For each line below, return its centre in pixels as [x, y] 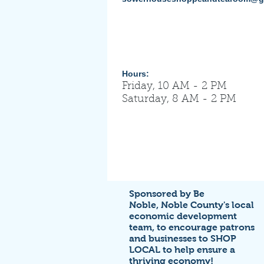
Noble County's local [207, 205]
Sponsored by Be [167, 194]
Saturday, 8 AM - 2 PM [179, 100]
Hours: [136, 74]
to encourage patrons [206, 227]
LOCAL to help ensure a [182, 250]
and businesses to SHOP [183, 238]
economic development [183, 216]
